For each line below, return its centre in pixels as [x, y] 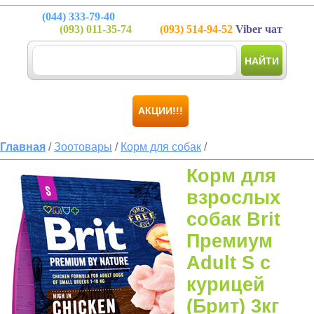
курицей [226, 285]
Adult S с [228, 263]
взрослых [233, 198]
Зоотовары [83, 147]
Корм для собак [161, 147]
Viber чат [258, 29]
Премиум [230, 241]
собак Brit [233, 219]
